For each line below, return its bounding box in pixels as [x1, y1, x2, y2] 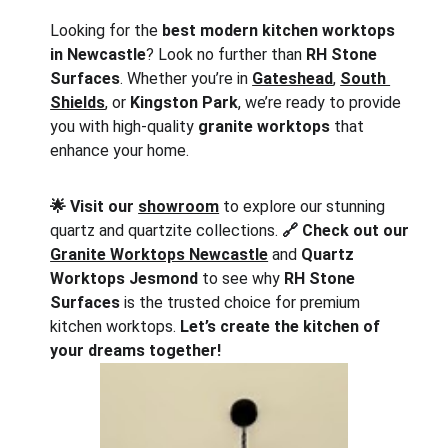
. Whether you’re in [120, 69, 253, 88]
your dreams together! [50, 341, 222, 360]
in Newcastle [50, 45, 147, 64]
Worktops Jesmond [50, 269, 199, 288]
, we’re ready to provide [238, 93, 406, 112]
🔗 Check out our [282, 221, 414, 240]
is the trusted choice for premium [120, 293, 365, 312]
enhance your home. [50, 141, 190, 160]
